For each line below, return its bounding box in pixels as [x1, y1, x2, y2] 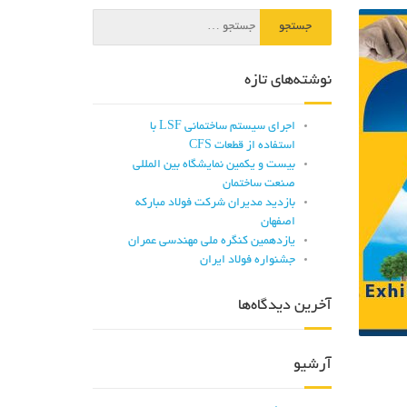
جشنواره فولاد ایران [199, 254, 295, 267]
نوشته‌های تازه [243, 73, 332, 89]
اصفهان [260, 216, 295, 229]
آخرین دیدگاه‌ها [237, 298, 332, 314]
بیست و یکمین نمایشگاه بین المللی [132, 159, 295, 172]
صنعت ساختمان [222, 178, 295, 191]
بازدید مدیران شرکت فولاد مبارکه [134, 197, 295, 210]
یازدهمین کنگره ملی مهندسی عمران [127, 235, 295, 248]
